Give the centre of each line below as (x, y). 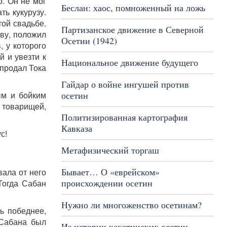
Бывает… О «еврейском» (110, 172)
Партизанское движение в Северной (132, 29)
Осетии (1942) (89, 41)
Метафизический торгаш (110, 150)
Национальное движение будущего (129, 62)
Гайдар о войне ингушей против (125, 84)
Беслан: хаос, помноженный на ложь (133, 8)
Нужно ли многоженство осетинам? (131, 205)
